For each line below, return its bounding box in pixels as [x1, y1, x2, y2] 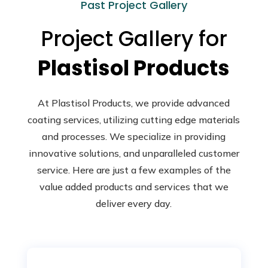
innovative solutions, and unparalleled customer [28, 147, 239, 160]
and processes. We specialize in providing [42, 130, 226, 143]
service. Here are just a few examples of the [36, 164, 231, 176]
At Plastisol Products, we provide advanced [38, 97, 230, 109]
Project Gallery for [40, 24, 227, 54]
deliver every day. [96, 197, 172, 210]
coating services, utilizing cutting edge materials [28, 114, 240, 126]
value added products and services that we [39, 181, 229, 193]
